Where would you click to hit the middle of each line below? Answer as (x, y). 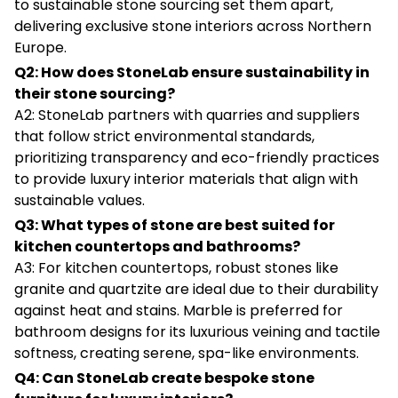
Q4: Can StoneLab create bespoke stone (164, 378)
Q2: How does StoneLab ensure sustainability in (192, 72)
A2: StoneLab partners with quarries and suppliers (187, 115)
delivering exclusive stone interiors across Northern (193, 26)
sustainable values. (80, 200)
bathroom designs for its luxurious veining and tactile (197, 331)
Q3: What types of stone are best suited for (175, 225)
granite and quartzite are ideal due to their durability (196, 289)
